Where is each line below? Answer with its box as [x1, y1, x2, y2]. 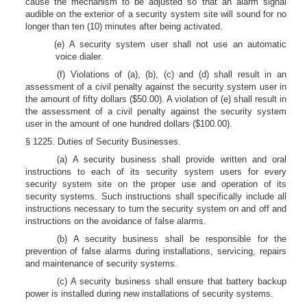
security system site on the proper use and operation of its [25, 179, 286, 189]
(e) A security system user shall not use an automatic [54, 39, 286, 49]
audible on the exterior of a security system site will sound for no [25, 9, 286, 19]
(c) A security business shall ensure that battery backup [57, 276, 286, 286]
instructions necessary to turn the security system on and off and [25, 204, 286, 214]
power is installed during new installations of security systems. [25, 288, 273, 299]
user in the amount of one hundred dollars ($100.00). [25, 119, 232, 129]
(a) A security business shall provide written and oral [57, 154, 286, 164]
